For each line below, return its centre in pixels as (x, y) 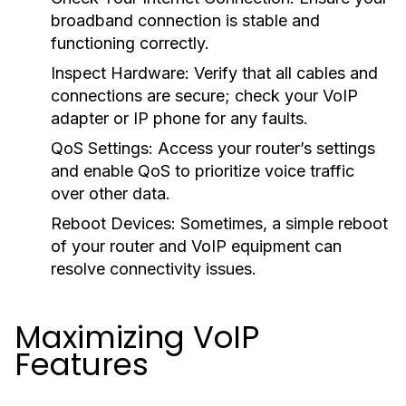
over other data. (111, 193)
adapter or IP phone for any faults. (179, 118)
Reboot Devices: (113, 223)
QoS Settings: (102, 148)
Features (82, 364)
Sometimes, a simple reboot (282, 223)
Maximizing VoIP (137, 337)
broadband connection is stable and (185, 20)
